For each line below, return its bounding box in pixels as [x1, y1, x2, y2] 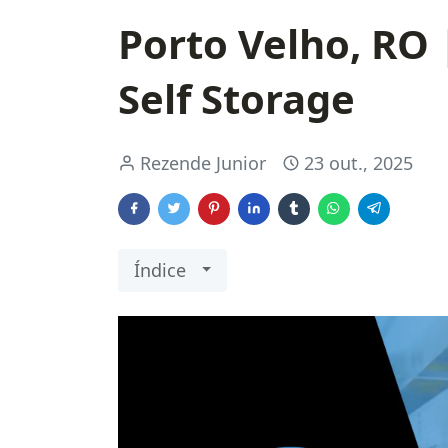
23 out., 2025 [304, 150, 413, 175]
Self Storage [118, 70, 355, 126]
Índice [134, 257, 186, 282]
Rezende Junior [140, 150, 266, 175]
